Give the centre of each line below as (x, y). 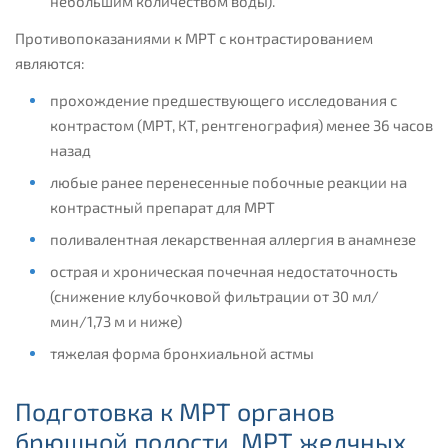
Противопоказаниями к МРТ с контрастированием (194, 38)
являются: (50, 63)
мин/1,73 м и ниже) (115, 321)
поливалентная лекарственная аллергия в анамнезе (232, 239)
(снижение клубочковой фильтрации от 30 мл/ (214, 296)
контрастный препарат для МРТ (162, 207)
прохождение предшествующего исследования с (223, 100)
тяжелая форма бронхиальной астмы (181, 353)
